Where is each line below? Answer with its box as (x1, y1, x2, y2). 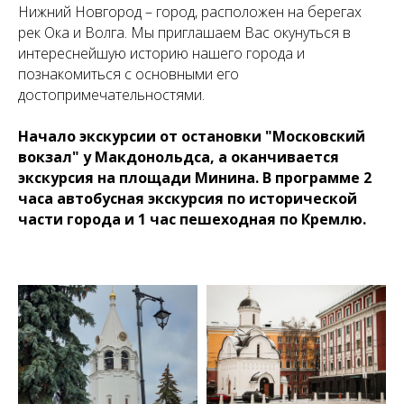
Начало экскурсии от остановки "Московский (18, 126, 365, 146)
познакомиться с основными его (18, 64, 239, 84)
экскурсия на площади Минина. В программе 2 (18, 168, 372, 188)
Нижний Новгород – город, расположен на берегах (18, 2, 362, 22)
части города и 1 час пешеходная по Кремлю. (18, 209, 366, 229)
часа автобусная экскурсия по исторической (18, 188, 357, 208)
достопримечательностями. (18, 85, 205, 105)
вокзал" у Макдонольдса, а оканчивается (18, 147, 339, 167)
